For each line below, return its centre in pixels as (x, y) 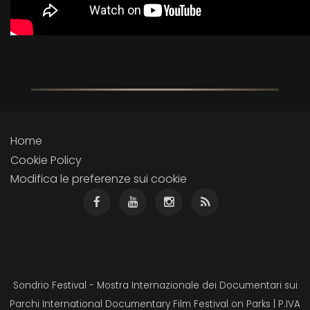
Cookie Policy (46, 160)
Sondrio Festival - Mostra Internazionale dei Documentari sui (155, 285)
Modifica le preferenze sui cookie (99, 179)
